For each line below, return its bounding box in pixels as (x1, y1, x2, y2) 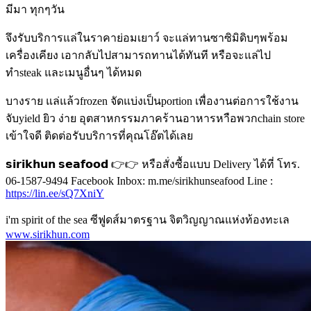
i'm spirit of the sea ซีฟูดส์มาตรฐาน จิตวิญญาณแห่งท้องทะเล (6, 213, 289, 226)
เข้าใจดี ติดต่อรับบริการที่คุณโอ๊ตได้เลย (6, 129, 193, 142)
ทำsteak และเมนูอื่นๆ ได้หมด (6, 66, 142, 78)
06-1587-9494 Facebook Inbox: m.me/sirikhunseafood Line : (6, 174, 273, 187)
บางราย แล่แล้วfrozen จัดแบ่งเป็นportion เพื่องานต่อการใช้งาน (6, 94, 299, 107)
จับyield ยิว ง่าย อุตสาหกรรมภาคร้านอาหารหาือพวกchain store (6, 112, 305, 124)
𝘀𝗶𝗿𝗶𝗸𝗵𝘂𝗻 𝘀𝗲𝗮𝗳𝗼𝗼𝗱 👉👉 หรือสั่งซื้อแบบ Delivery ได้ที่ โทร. (6, 158, 300, 170)
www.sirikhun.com (6, 228, 90, 240)
